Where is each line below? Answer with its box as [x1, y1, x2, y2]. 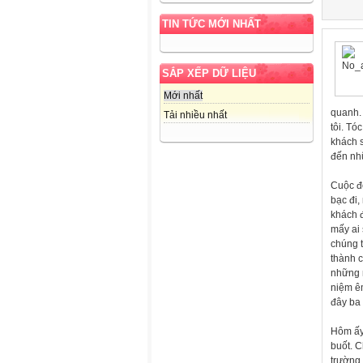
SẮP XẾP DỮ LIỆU [162, 66, 256, 79]
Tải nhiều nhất [164, 109, 227, 121]
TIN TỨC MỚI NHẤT [162, 17, 261, 30]
